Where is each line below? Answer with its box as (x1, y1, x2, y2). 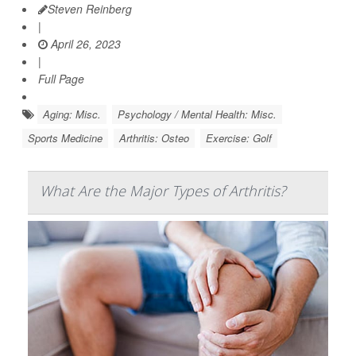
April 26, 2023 (48, 36, 121, 52)
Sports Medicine (28, 130, 103, 146)
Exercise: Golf (206, 130, 272, 146)
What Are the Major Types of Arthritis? (40, 181, 286, 201)
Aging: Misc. (43, 106, 101, 122)
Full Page (38, 71, 84, 87)
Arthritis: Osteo (119, 130, 189, 146)
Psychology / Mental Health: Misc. (118, 106, 277, 122)
